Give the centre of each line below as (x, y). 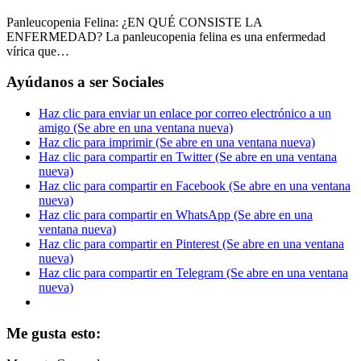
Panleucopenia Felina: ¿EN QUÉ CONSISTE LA (134, 22)
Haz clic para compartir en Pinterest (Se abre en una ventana (191, 244)
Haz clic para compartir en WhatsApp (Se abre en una (176, 215)
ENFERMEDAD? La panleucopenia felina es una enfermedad (166, 36)
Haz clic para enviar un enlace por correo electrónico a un (185, 114)
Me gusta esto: (54, 333)
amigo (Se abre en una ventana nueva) (136, 128)
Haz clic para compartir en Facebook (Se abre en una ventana (195, 186)
